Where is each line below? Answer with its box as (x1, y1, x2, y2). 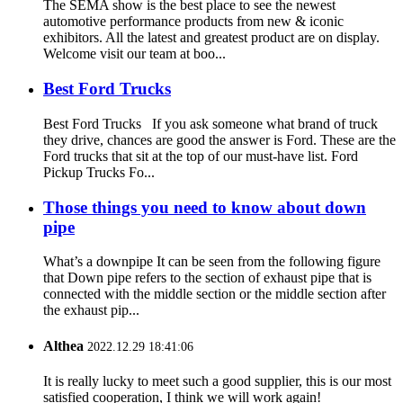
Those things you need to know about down (43, 197, 366, 217)
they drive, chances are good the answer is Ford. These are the (43, 131, 396, 148)
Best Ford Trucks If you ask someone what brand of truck (43, 115, 378, 131)
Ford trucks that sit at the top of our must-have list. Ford (43, 148, 358, 164)
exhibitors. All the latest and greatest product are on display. (43, 30, 380, 46)
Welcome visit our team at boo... (43, 46, 226, 62)
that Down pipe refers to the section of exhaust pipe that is (43, 270, 372, 286)
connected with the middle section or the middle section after (43, 286, 386, 302)
